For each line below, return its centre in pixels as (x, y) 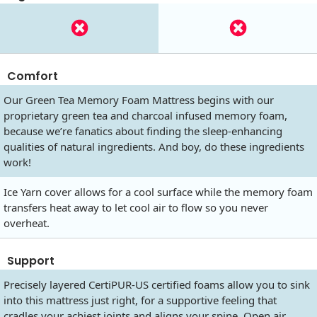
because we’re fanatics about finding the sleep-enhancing (143, 131)
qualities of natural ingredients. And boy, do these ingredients (154, 146)
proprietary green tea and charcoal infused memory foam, (145, 115)
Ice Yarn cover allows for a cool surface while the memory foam (158, 191)
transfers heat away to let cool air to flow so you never (136, 207)
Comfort (33, 76)
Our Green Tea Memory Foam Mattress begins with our (139, 99)
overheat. (27, 223)
